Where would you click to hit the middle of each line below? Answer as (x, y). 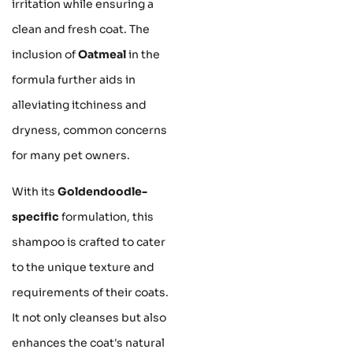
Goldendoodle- (102, 192)
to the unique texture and (83, 268)
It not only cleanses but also (89, 318)
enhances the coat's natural (88, 343)
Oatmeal (102, 54)
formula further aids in (74, 79)
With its (35, 192)
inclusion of (45, 54)
